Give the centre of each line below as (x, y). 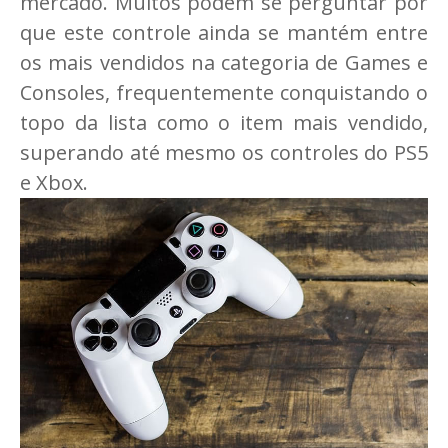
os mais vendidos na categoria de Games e (224, 63)
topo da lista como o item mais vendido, (224, 123)
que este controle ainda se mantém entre (224, 33)
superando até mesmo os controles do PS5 (224, 153)
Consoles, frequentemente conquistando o (224, 93)
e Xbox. (54, 183)
